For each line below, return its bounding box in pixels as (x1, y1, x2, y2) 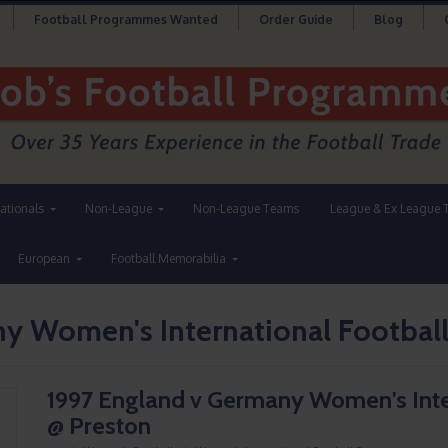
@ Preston (47, 411, 152, 441)
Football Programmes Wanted (33, 12, 218, 27)
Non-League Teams (193, 201, 299, 217)
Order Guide (258, 12, 333, 27)
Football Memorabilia (111, 251, 226, 267)
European (18, 251, 70, 267)
